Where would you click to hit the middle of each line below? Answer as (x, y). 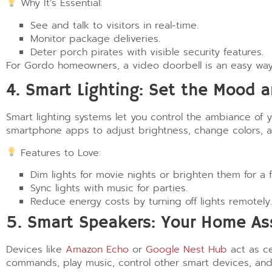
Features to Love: (59, 153)
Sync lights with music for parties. (109, 189)
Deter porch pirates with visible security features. (147, 52)
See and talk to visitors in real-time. (114, 25)
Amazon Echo (97, 250)
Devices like (36, 250)
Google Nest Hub (186, 250)
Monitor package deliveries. (95, 39)
